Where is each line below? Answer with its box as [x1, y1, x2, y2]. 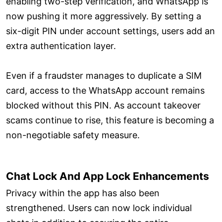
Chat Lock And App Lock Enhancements [6, 169, 209, 182]
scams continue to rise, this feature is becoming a [6, 114, 214, 125]
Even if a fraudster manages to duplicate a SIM [6, 70, 202, 81]
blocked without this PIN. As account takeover [6, 100, 201, 111]
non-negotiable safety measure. [6, 129, 140, 140]
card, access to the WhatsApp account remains [6, 85, 205, 96]
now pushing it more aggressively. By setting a [6, 10, 201, 21]
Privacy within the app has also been [6, 188, 160, 199]
